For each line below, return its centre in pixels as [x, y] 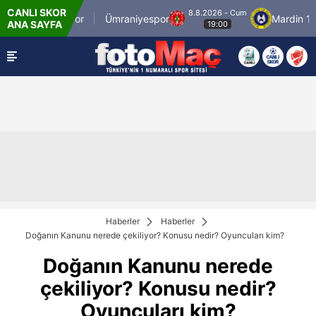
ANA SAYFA [35, 24]
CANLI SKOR [37, 12]
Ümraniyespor [113, 18]
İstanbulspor [31, 18]
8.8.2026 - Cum [193, 13]
